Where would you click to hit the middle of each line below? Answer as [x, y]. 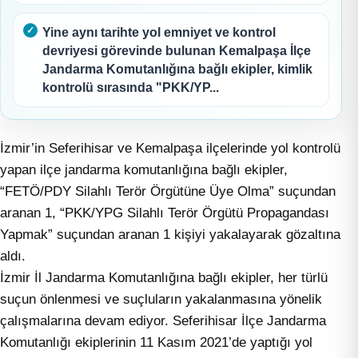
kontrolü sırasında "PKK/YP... [131, 88]
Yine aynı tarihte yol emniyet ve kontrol [159, 33]
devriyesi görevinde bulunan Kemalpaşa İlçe [177, 51]
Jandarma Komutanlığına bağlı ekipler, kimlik [177, 70]
